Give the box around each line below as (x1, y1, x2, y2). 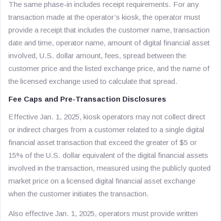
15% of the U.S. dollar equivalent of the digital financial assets (8, 151, 208, 159)
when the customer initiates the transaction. (8, 189, 149, 198)
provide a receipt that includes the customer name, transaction (8, 26, 210, 34)
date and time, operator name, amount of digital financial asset (8, 38, 210, 47)
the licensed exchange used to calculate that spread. (8, 77, 178, 85)
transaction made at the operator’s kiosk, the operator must (8, 13, 200, 21)
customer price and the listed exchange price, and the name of (8, 64, 210, 73)
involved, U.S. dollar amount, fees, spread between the (8, 51, 186, 60)
